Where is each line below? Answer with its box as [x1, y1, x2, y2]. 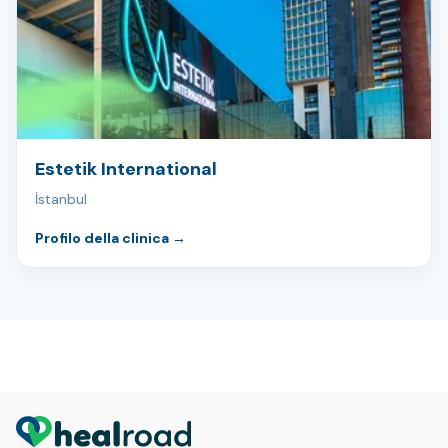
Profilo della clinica [35, 229, 172, 248]
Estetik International [35, 157, 217, 182]
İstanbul [35, 190, 87, 209]
